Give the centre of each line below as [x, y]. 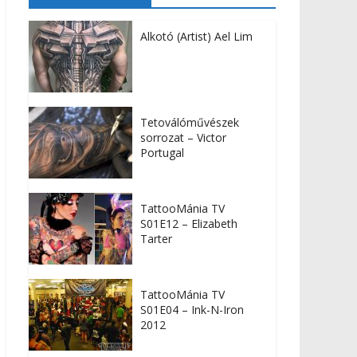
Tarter [156, 239]
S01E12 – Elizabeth [189, 224]
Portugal [162, 153]
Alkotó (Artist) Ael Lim [196, 37]
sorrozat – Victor [183, 138]
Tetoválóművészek [190, 123]
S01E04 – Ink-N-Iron [192, 310]
